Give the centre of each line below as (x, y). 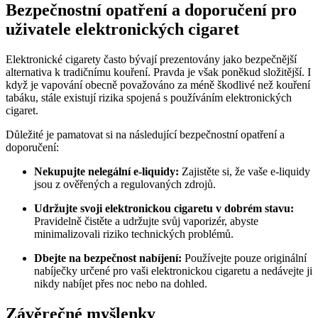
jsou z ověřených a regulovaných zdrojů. (125, 184)
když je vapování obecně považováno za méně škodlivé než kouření (158, 84)
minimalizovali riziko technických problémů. (134, 234)
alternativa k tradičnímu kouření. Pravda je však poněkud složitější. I (158, 72)
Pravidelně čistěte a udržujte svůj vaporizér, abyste (146, 221)
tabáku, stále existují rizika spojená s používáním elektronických (149, 97)
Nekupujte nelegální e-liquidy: (106, 171)
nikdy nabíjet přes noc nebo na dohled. (121, 283)
